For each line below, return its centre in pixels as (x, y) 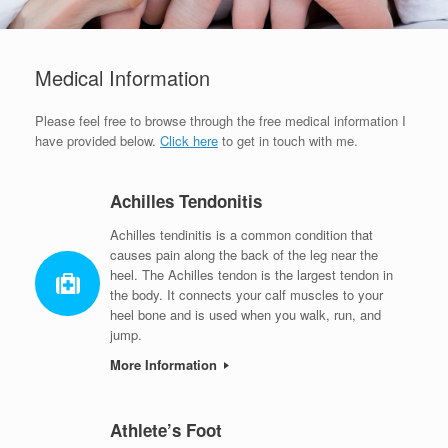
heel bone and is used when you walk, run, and (245, 314)
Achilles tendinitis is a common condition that (241, 234)
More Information (165, 364)
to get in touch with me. (288, 141)
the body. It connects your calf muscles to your (246, 294)
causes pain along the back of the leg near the (244, 254)
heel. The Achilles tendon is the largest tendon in (251, 274)
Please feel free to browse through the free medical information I (220, 121)
